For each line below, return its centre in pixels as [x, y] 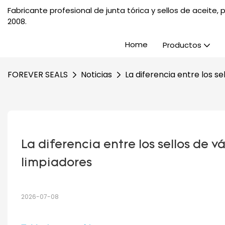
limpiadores [56, 163]
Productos [182, 45]
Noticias [96, 75]
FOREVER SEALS [38, 75]
